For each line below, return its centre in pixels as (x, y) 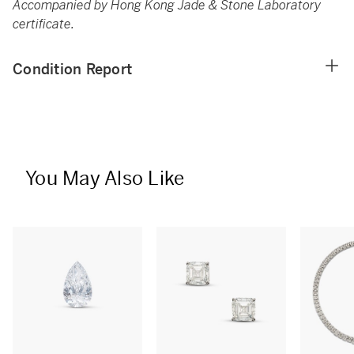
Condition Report (72, 69)
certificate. (43, 24)
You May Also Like (105, 179)
